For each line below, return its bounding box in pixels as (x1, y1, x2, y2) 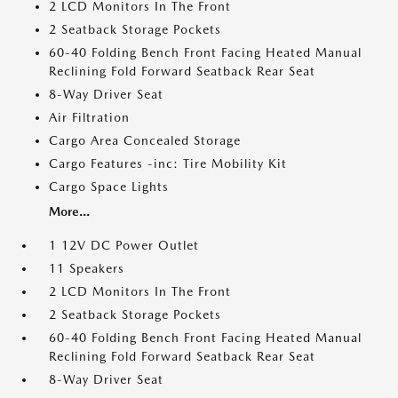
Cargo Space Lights (49, 179, 169, 195)
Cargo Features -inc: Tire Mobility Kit (49, 156, 287, 171)
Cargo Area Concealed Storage (49, 133, 241, 148)
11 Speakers (49, 261, 124, 276)
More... (49, 204, 90, 219)
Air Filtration (49, 110, 130, 125)
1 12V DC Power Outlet (49, 238, 199, 253)
